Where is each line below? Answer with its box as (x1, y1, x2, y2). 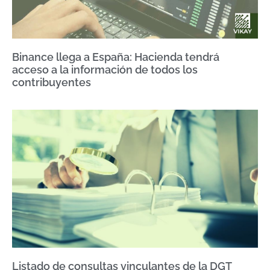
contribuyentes (12, 75, 91, 89)
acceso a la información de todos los (12, 63, 198, 76)
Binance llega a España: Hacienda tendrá (12, 50, 219, 63)
